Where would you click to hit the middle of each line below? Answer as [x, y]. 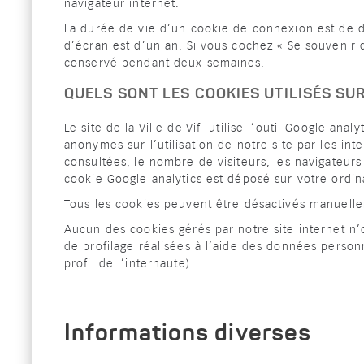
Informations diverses [188, 334]
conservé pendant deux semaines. [165, 63]
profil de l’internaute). [129, 264]
